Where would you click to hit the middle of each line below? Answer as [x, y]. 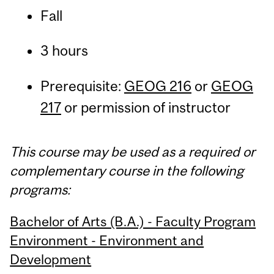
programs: [40, 189]
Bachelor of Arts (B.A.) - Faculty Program [133, 222]
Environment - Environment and [107, 241]
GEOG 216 [157, 86]
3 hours [64, 51]
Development [51, 260]
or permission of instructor [146, 107]
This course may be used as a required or [133, 151]
